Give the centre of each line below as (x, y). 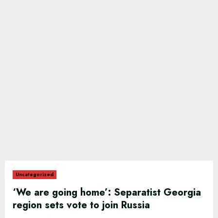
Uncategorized (35, 174)
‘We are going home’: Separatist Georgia (107, 192)
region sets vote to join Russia (81, 205)
